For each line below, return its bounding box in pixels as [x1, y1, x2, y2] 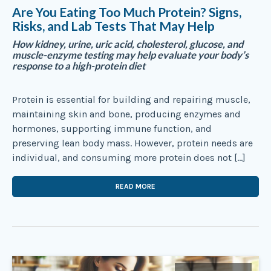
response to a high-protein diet [12, 60, 145, 73]
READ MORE [116, 182, 155, 191]
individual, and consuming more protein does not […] [12, 152, 246, 164]
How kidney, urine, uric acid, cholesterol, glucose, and [12, 38, 243, 51]
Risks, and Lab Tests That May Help [12, 18, 215, 33]
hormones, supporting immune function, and [12, 123, 212, 135]
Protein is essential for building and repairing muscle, [12, 94, 250, 106]
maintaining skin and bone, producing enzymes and [12, 108, 241, 120]
